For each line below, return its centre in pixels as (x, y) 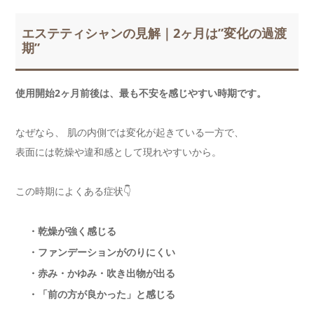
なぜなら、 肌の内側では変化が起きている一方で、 (130, 132)
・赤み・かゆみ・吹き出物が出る (102, 273)
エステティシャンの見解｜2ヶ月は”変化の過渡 (155, 33)
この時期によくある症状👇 (73, 191)
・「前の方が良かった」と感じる (102, 294)
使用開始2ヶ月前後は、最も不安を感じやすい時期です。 (141, 93)
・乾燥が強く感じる (73, 231)
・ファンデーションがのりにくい (102, 252)
